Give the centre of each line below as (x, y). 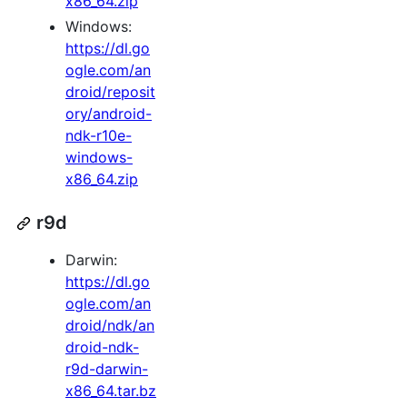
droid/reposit (110, 92)
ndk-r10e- (99, 136)
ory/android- (109, 114)
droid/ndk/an (110, 326)
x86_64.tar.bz (111, 391)
